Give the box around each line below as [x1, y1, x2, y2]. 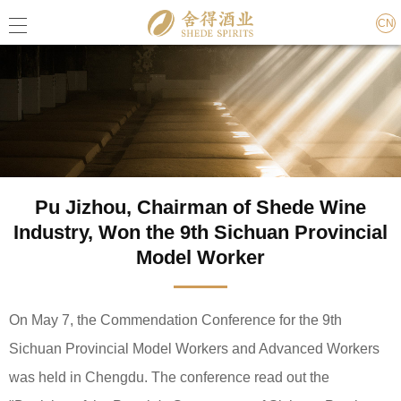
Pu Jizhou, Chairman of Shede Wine [35, 196, 366, 218]
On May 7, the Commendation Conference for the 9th [9, 312, 342, 328]
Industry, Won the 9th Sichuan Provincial [13, 221, 388, 243]
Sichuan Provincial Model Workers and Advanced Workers [9, 341, 380, 356]
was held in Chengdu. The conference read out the [9, 370, 329, 385]
